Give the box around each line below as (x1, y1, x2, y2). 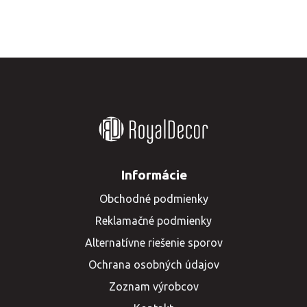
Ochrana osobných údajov (88, 258, 219, 271)
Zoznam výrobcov (108, 280, 199, 293)
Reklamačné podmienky (95, 214, 212, 227)
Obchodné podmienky (99, 193, 208, 205)
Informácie (120, 167, 187, 182)
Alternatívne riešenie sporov (84, 236, 223, 249)
